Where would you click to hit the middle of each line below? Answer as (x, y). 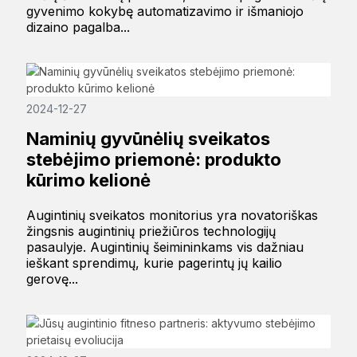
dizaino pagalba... (78, 27)
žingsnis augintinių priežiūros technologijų (151, 231)
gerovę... (52, 279)
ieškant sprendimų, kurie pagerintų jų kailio (154, 263)
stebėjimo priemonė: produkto (153, 160)
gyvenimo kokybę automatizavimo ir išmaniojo (165, 12)
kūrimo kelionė (88, 180)
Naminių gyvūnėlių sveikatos (148, 139)
